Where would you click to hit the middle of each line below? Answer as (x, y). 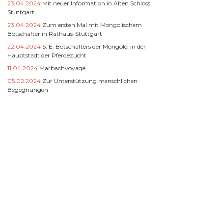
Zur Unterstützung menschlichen (90, 81)
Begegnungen (28, 89)
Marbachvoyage (62, 68)
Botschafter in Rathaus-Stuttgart (55, 33)
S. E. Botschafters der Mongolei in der (94, 46)
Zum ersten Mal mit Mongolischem (92, 25)
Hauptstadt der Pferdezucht (47, 55)
